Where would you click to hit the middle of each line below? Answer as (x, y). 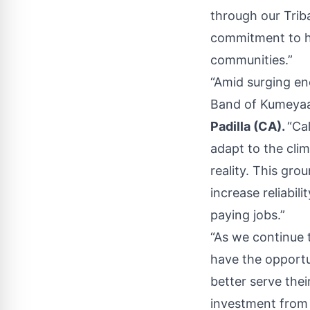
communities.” (253, 60)
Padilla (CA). (249, 126)
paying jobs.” (249, 215)
